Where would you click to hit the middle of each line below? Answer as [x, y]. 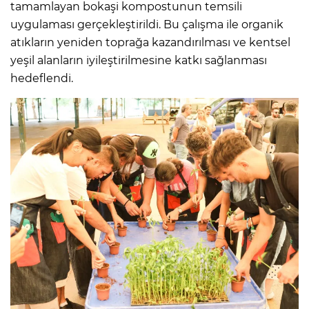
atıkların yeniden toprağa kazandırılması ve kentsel [150, 43]
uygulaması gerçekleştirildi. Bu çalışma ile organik [147, 25]
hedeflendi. [42, 79]
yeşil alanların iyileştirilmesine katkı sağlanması [139, 61]
